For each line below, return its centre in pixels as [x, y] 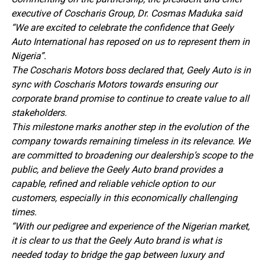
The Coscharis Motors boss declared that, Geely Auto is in [131, 70]
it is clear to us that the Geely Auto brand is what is [116, 240]
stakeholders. [39, 112]
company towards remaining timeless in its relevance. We [130, 141]
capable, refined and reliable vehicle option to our [113, 183]
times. [24, 212]
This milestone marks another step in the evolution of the [130, 127]
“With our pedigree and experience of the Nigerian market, [130, 226]
